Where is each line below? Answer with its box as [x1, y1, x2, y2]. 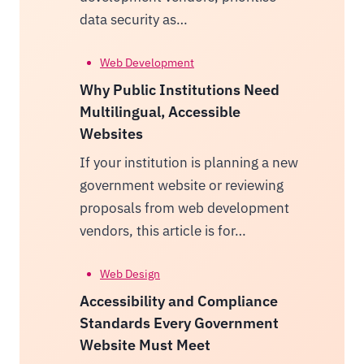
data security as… [79, 10, 188, 28]
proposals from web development [79, 198, 289, 217]
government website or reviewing [79, 175, 284, 194]
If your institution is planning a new [79, 153, 298, 171]
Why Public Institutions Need [79, 80, 279, 99]
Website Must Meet [79, 335, 210, 354]
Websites [79, 123, 143, 143]
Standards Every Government [79, 313, 279, 332]
